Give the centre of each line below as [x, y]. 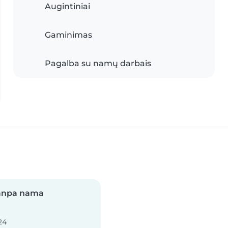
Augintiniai [67, 6]
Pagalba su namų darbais [98, 63]
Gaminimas [68, 35]
